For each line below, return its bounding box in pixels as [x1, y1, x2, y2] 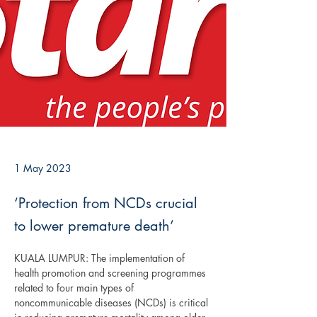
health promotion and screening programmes [14, 266, 209, 279]
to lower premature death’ [14, 217, 174, 235]
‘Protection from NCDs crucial [14, 194, 197, 212]
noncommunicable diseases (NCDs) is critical [14, 296, 211, 309]
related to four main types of [14, 281, 137, 294]
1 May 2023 [14, 161, 71, 175]
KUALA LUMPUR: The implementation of [14, 251, 188, 265]
